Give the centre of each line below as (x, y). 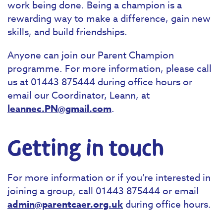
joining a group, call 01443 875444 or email (103, 191)
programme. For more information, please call (110, 68)
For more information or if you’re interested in (109, 177)
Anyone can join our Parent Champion (91, 55)
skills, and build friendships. (67, 32)
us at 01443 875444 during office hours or (100, 82)
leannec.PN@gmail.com (59, 109)
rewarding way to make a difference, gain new (109, 19)
